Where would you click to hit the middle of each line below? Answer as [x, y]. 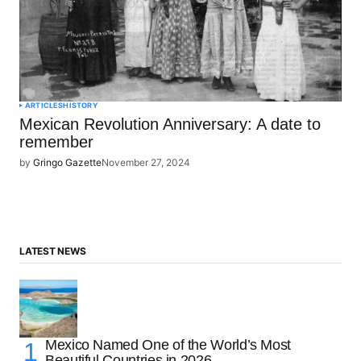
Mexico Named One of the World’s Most [168, 344]
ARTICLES [44, 106]
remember [56, 142]
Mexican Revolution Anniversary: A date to [170, 124]
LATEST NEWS [53, 251]
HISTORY [81, 106]
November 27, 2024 [146, 163]
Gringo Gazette [67, 163]
